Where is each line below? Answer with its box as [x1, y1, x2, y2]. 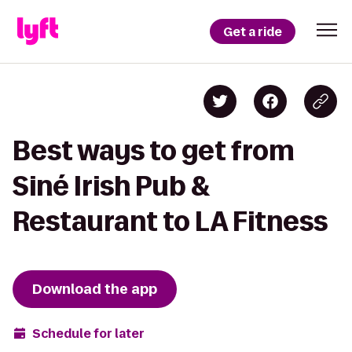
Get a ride [223, 23, 282, 40]
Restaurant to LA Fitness [13, 207, 328, 236]
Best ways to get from [13, 136, 295, 165]
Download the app [32, 280, 157, 299]
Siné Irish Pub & [13, 171, 211, 200]
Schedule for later [32, 324, 145, 342]
